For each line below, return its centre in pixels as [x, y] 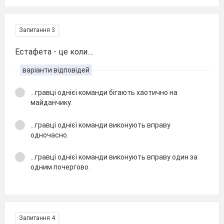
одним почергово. [60, 167]
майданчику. [51, 102]
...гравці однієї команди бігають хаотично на [104, 92]
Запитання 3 [37, 30]
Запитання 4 [37, 218]
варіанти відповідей [56, 70]
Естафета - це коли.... [54, 52]
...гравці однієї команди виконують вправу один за [114, 157]
